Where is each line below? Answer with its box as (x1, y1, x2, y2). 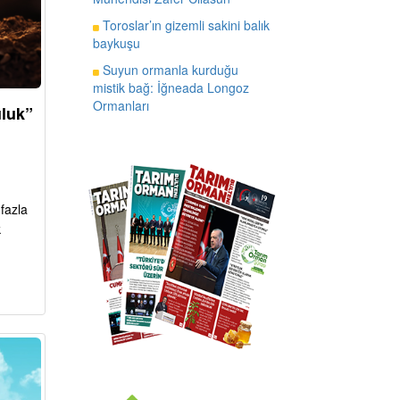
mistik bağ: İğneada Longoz (92, 78, 249, 96)
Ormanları (92, 96, 149, 114)
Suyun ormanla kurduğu (98, 60, 238, 79)
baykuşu (92, 33, 140, 52)
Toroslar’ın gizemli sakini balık (98, 15, 270, 34)
